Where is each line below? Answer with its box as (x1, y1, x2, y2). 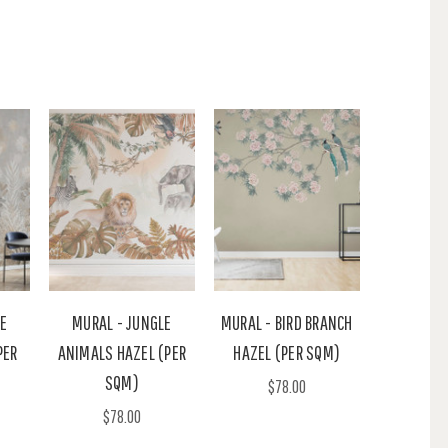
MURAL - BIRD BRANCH (220, 310, 353, 334)
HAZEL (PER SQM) (233, 340, 341, 364)
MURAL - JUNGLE (72, 310, 172, 334)
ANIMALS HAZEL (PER (57, 340, 186, 364)
